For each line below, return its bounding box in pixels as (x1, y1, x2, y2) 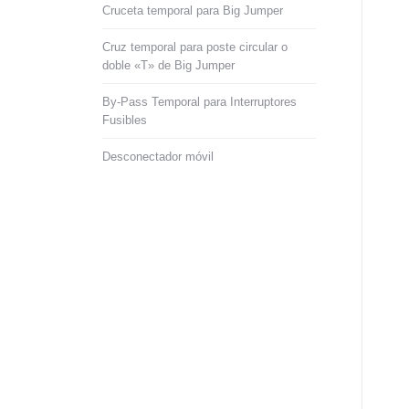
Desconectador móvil (102, 150, 214, 163)
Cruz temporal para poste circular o (102, 40, 288, 54)
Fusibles (102, 113, 147, 127)
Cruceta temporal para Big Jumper (102, 4, 283, 17)
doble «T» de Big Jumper (102, 58, 235, 72)
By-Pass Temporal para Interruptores (102, 95, 297, 109)
